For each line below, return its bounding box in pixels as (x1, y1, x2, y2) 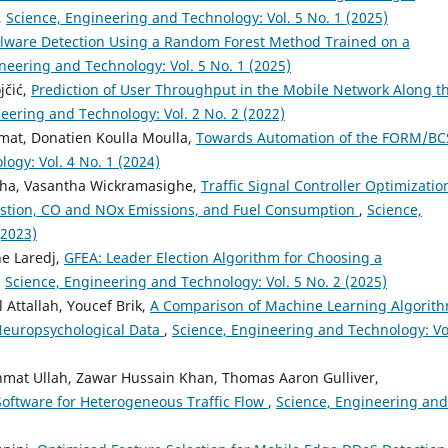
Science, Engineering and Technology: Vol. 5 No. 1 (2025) (6, 8, 388, 28)
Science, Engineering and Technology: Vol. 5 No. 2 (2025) (5, 272, 387, 292)
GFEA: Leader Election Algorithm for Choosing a (64, 248, 382, 268)
